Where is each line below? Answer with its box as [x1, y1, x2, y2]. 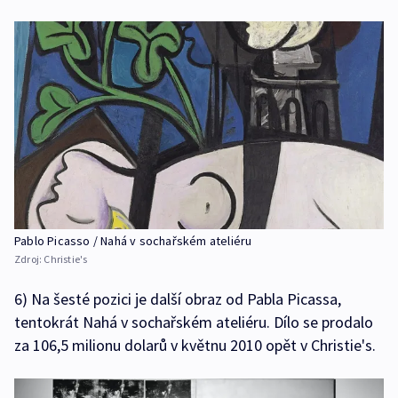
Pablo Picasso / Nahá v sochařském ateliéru [14, 232, 252, 249]
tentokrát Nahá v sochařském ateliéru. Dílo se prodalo [14, 311, 373, 332]
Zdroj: [14, 251, 44, 266]
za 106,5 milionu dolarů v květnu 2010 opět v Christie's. [14, 334, 376, 355]
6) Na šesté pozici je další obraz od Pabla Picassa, [14, 288, 341, 309]
